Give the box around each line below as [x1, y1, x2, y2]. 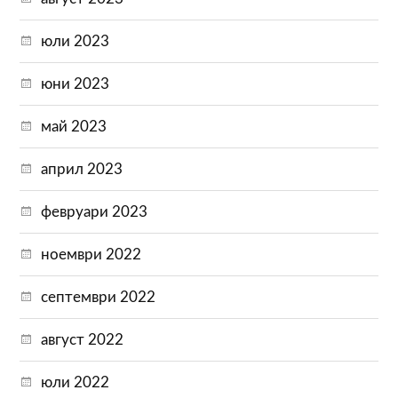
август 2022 [41, 331, 124, 347]
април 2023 [41, 161, 123, 177]
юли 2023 [41, 33, 110, 49]
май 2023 [41, 118, 107, 134]
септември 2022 [41, 289, 156, 305]
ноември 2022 [41, 246, 142, 262]
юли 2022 [41, 374, 110, 390]
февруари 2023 [41, 203, 148, 219]
